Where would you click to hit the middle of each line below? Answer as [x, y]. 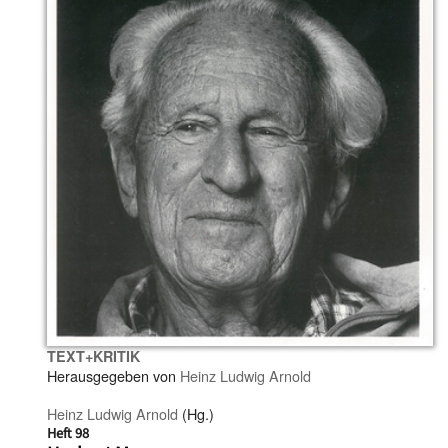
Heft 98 [68, 433]
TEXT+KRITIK [93, 355]
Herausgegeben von [113, 375]
